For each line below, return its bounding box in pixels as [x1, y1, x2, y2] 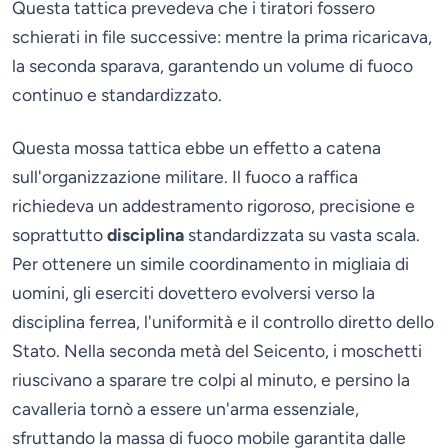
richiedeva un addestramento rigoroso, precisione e [12, 195, 415, 217]
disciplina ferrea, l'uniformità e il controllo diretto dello [12, 311, 434, 333]
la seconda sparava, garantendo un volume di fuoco [12, 55, 413, 77]
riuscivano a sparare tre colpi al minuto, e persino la [12, 369, 410, 391]
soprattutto [12, 224, 107, 246]
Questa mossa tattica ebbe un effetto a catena [12, 137, 381, 159]
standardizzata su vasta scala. [184, 224, 420, 246]
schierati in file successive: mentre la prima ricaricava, [12, 26, 432, 48]
